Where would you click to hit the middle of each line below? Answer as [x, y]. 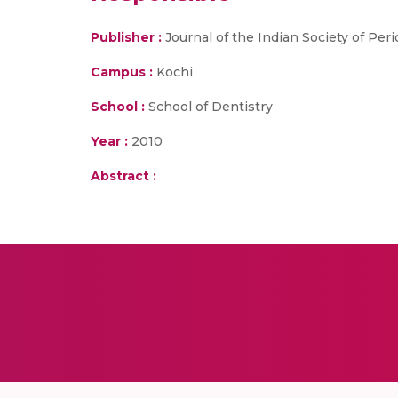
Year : [109, 141]
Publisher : [128, 37]
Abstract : [123, 176]
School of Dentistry [209, 107]
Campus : [122, 72]
